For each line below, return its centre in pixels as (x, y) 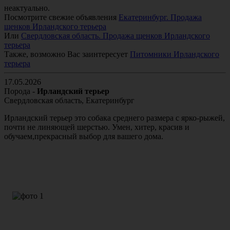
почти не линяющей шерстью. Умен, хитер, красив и (97, 127)
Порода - (21, 91)
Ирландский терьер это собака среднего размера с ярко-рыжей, (114, 118)
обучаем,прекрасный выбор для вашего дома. (84, 137)
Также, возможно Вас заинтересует (67, 54)
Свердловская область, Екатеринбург (69, 101)
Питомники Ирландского (175, 54)
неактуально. (27, 8)
